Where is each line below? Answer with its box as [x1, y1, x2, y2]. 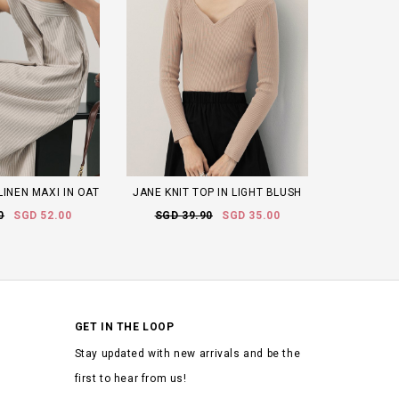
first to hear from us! [74, 371, 187, 385]
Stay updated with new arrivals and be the [74, 346, 301, 360]
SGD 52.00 [13, 208, 72, 222]
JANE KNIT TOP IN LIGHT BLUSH [133, 185, 302, 199]
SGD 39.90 [154, 208, 213, 222]
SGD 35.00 [222, 208, 281, 222]
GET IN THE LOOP [74, 320, 175, 333]
